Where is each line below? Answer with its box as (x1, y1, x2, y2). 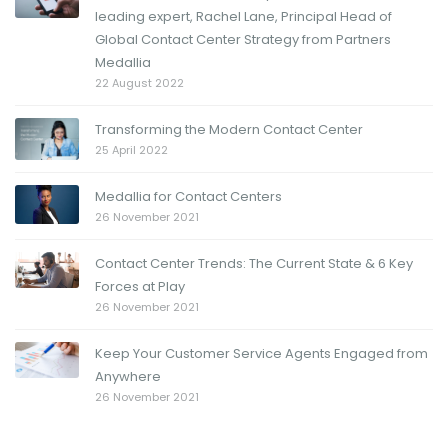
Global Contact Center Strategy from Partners (95, 29, 391, 49)
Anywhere (95, 366, 161, 386)
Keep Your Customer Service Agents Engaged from (95, 343, 428, 363)
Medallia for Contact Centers (95, 186, 282, 206)
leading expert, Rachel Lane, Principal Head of (95, 6, 392, 26)
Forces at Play (95, 276, 185, 296)
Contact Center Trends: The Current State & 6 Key (95, 253, 413, 273)
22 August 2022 (95, 74, 184, 91)
